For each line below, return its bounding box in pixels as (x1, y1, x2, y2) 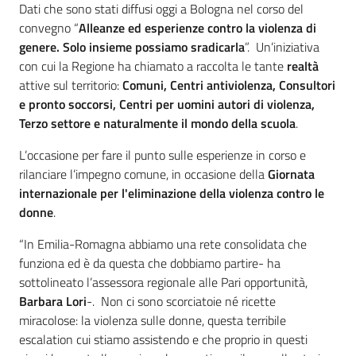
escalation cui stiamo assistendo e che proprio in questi (19, 330, 308, 350)
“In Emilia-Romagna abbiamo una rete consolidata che (19, 234, 307, 254)
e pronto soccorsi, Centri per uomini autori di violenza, (19, 95, 315, 114)
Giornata (268, 164, 315, 184)
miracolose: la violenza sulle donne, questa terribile (19, 311, 286, 331)
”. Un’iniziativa (245, 37, 319, 57)
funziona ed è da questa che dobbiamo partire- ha (19, 253, 281, 273)
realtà (287, 56, 319, 76)
